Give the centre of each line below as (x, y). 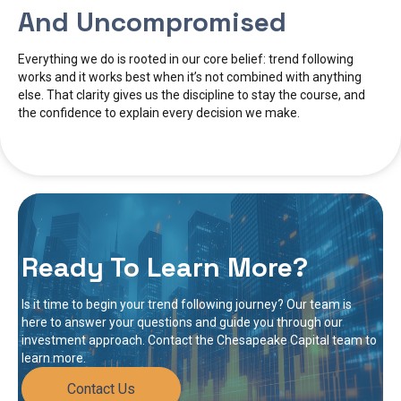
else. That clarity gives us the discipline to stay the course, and (192, 94)
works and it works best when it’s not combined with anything (190, 77)
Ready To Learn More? (165, 267)
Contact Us (101, 388)
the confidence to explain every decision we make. (159, 112)
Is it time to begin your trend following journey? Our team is (187, 304)
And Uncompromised (152, 21)
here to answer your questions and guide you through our (182, 322)
